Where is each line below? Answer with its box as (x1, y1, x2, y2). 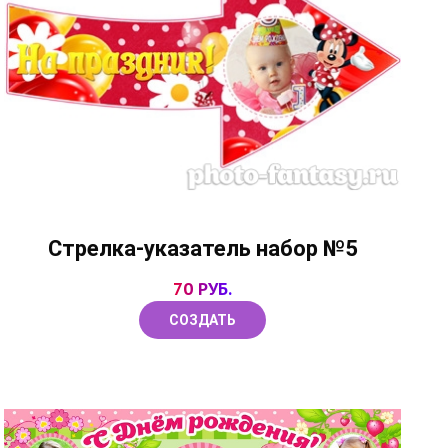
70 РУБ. (173, 276, 233, 300)
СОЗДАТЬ (169, 311, 237, 328)
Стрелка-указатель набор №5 (47, 235, 358, 261)
